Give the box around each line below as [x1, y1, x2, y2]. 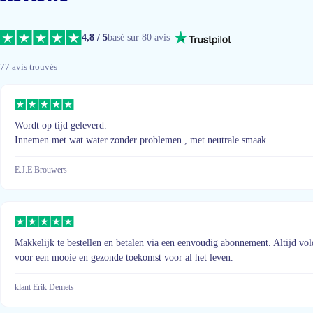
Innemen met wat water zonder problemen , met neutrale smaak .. [15, 135, 275, 146]
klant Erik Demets [15, 282, 74, 293]
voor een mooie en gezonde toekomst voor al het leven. [15, 252, 233, 263]
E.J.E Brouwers [15, 165, 67, 175]
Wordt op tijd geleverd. [15, 120, 107, 131]
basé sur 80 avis [108, 31, 170, 43]
